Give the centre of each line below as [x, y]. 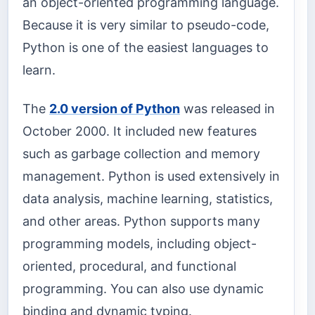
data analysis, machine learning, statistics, [148, 198]
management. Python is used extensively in [151, 176]
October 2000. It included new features [140, 131]
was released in [227, 108]
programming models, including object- [140, 243]
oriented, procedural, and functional [129, 266]
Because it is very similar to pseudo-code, [146, 25]
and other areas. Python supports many [141, 221]
